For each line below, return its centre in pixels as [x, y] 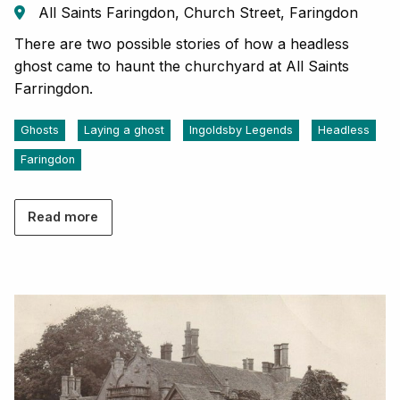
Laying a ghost [124, 130]
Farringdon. [54, 89]
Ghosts [40, 130]
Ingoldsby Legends [241, 130]
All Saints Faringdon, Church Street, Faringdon [196, 13]
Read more [63, 217]
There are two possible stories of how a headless [182, 44]
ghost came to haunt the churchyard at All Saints [182, 67]
